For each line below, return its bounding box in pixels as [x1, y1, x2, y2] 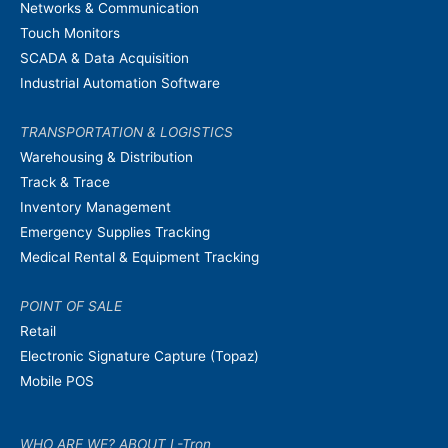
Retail [20, 322, 56, 339]
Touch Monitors [20, 25, 120, 42]
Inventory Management [20, 198, 171, 215]
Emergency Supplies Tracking [20, 223, 210, 240]
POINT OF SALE [20, 297, 122, 314]
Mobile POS [20, 372, 94, 389]
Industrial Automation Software [20, 75, 220, 92]
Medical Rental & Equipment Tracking [20, 248, 259, 265]
